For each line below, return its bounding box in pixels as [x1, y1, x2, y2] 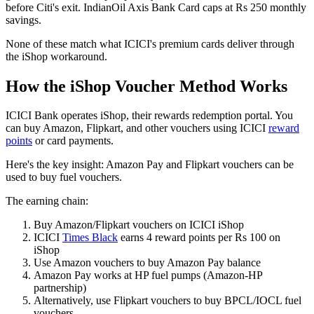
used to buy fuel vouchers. [6, 171, 122, 184]
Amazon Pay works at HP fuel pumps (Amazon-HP [34, 269, 262, 282]
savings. [6, 13, 41, 26]
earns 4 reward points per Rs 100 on [118, 231, 280, 244]
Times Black [62, 231, 118, 244]
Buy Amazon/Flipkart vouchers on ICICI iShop [34, 219, 244, 231]
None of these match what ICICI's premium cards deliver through [6, 37, 294, 50]
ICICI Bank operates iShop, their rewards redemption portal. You [6, 109, 293, 122]
